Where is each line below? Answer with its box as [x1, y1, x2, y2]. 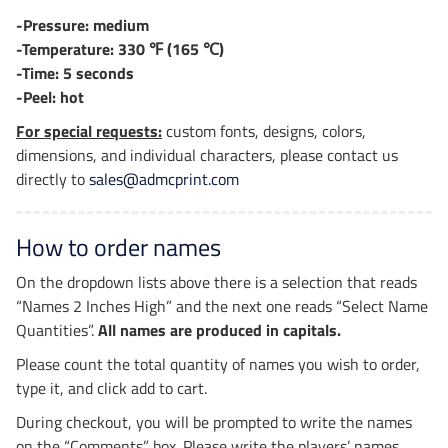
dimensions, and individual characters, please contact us [16, 143, 398, 168]
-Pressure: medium [16, 13, 149, 38]
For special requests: [16, 119, 162, 144]
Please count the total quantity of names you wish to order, [16, 352, 420, 377]
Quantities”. [16, 318, 98, 343]
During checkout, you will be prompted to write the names [16, 410, 412, 435]
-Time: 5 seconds [16, 61, 134, 86]
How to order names [16, 229, 221, 266]
